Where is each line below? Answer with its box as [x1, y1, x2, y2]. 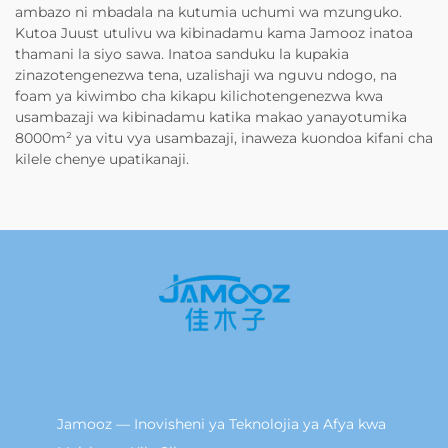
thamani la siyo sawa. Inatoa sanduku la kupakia [15, 45, 349, 64]
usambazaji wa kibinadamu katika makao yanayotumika [15, 108, 407, 127]
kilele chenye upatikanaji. [15, 150, 189, 169]
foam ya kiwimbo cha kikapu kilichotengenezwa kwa [15, 87, 383, 106]
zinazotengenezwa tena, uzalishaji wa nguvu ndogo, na [15, 66, 397, 85]
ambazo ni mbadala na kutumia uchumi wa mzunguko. [15, 3, 402, 22]
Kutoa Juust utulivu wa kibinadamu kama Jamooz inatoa [15, 24, 413, 43]
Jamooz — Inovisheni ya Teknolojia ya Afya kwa [56, 415, 386, 434]
